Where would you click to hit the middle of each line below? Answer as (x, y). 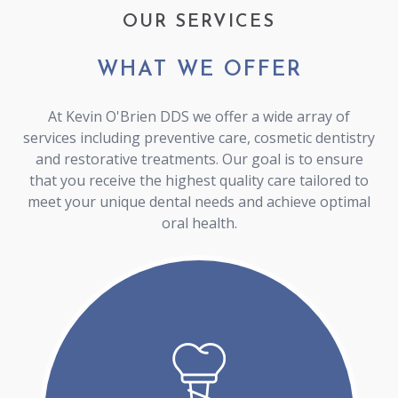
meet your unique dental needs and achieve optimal (199, 201)
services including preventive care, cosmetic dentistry (199, 137)
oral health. (199, 223)
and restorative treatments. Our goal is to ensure (199, 159)
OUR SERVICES (199, 22)
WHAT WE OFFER (199, 70)
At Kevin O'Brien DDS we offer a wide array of (199, 116)
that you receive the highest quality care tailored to (199, 180)
